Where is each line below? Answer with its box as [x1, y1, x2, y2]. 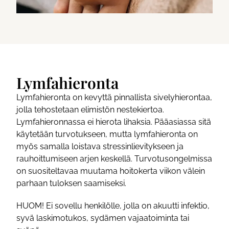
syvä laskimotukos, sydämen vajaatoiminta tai [16, 213, 190, 223]
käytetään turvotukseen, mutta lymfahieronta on [16, 129, 198, 139]
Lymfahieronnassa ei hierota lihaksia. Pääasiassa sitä [16, 117, 212, 127]
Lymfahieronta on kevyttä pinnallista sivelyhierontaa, [16, 92, 213, 102]
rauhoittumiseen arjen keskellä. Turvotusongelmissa [16, 153, 213, 164]
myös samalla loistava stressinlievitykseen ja [16, 141, 184, 151]
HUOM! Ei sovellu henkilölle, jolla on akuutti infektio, [16, 200, 210, 211]
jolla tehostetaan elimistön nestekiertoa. [16, 104, 165, 114]
